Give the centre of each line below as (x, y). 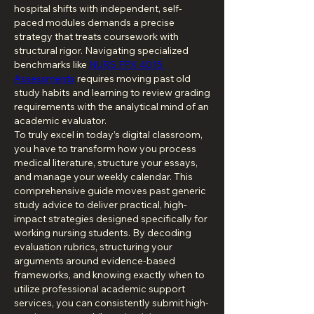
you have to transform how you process (105, 149)
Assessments (45, 78)
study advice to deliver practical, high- (101, 205)
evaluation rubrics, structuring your (93, 247)
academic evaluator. (60, 121)
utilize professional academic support (100, 289)
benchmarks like (52, 64)
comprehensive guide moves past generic (110, 191)
